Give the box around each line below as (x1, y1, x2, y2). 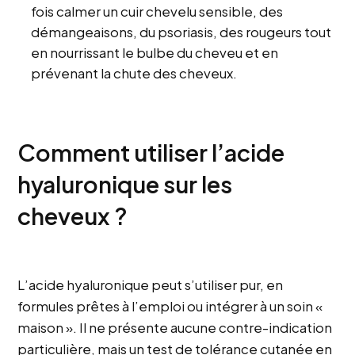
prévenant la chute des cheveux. (31, 64, 238, 82)
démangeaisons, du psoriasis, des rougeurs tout (31, 23, 332, 41)
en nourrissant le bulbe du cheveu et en (31, 44, 279, 62)
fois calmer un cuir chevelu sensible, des (31, 2, 284, 21)
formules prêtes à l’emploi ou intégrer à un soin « (17, 297, 323, 315)
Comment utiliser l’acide (17, 138, 285, 167)
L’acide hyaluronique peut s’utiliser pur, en (17, 276, 284, 294)
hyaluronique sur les (17, 170, 233, 199)
